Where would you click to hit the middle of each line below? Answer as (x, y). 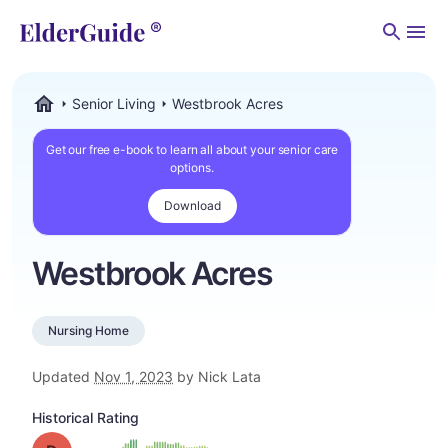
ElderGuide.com (82, 122)
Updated (63, 376)
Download (192, 205)
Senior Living (114, 103)
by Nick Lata (217, 376)
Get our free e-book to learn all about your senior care (192, 149)
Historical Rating (85, 417)
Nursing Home (88, 330)
